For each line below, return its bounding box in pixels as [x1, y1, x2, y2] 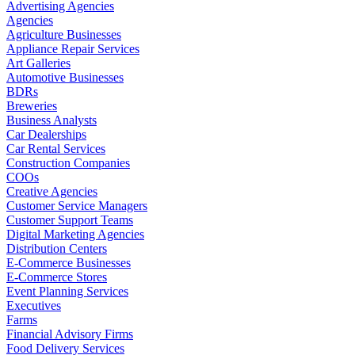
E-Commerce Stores [6, 269, 107, 284]
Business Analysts [6, 113, 97, 127]
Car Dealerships [6, 127, 86, 141]
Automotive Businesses [6, 70, 124, 84]
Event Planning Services [6, 284, 128, 298]
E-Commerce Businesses [6, 255, 131, 269]
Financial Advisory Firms [6, 326, 133, 341]
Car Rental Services [6, 141, 105, 155]
